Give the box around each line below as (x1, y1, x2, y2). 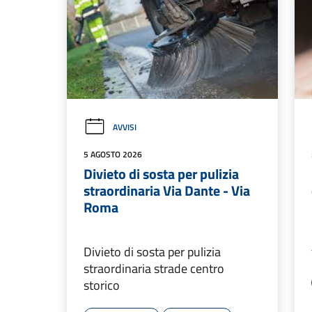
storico (84, 276, 120, 295)
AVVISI (113, 120, 136, 134)
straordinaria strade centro (84, 259, 224, 279)
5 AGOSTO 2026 (84, 148, 142, 162)
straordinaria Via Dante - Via (84, 180, 250, 202)
